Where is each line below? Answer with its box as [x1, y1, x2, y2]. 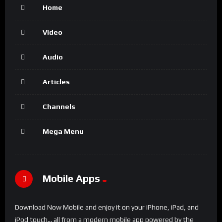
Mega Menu [43, 127, 84, 135]
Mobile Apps [43, 172, 100, 184]
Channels [43, 102, 75, 111]
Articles [43, 77, 70, 86]
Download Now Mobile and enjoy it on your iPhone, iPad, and [15, 203, 199, 211]
